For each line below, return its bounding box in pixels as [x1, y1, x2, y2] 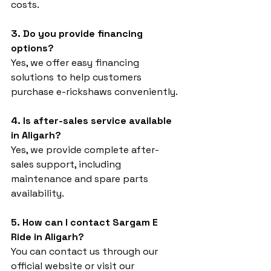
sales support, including [11, 158, 123, 171]
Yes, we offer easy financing [11, 56, 142, 69]
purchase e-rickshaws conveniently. [11, 85, 178, 98]
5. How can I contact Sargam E [11, 216, 160, 229]
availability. [11, 187, 64, 200]
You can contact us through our [11, 245, 160, 258]
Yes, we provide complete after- [11, 143, 159, 156]
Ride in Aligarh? [11, 230, 84, 243]
